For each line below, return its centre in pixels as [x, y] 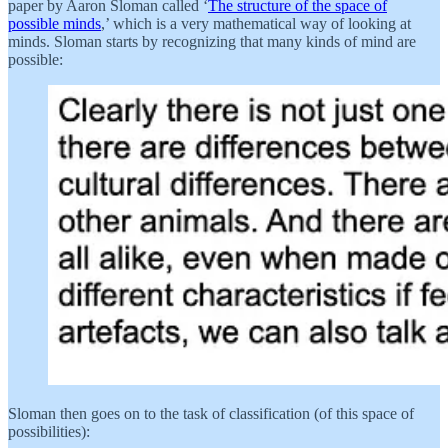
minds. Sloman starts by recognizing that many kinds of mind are [212, 41]
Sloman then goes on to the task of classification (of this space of [211, 413]
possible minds [54, 23]
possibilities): [49, 431]
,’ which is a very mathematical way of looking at [256, 23]
